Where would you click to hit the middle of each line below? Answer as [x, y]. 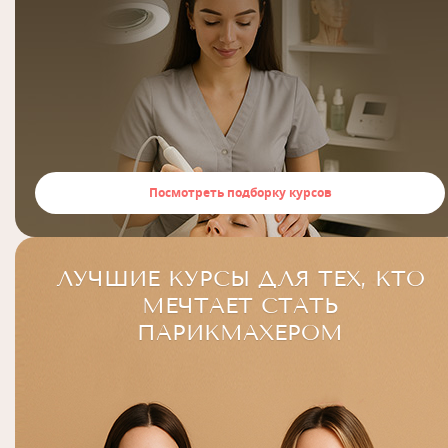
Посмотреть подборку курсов [240, 192]
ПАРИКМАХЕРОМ [240, 332]
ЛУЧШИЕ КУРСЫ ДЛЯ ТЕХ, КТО [240, 278]
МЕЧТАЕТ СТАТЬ [240, 305]
